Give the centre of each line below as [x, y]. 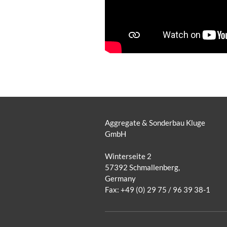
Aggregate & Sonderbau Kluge [155, 123]
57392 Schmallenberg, [142, 167]
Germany [120, 178]
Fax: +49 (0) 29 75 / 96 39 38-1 [158, 190]
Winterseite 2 [128, 156]
